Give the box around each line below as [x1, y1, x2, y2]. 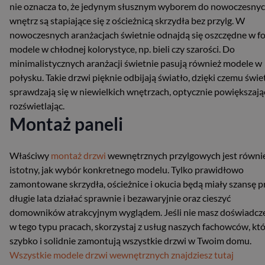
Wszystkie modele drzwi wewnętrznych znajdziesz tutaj [9, 248, 234, 260]
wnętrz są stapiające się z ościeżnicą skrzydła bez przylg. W [9, 14, 245, 26]
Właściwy [9, 149, 51, 161]
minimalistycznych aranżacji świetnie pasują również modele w [9, 57, 262, 69]
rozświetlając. [9, 99, 64, 111]
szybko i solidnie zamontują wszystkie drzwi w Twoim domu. [9, 234, 257, 246]
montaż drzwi [51, 149, 106, 161]
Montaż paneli [9, 112, 123, 134]
